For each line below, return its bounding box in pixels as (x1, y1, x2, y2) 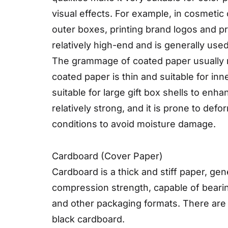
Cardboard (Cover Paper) (52, 150, 163, 161)
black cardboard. (52, 213, 125, 224)
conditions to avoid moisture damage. (52, 119, 216, 129)
